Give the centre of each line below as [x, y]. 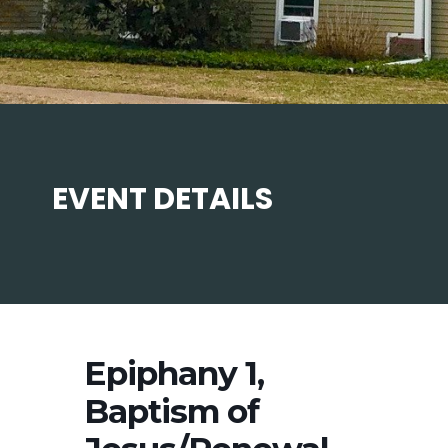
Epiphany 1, [174, 373]
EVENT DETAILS [162, 199]
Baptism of [171, 411]
